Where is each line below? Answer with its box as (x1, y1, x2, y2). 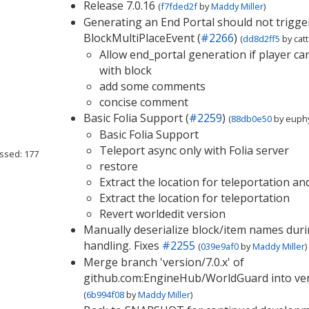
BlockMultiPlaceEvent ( (83, 30, 201, 46)
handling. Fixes (83, 238, 162, 253)
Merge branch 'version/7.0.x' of (83, 255, 244, 270)
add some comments (99, 79, 206, 94)
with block (99, 63, 152, 78)
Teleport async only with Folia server (99, 143, 289, 158)
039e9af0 (200, 240, 239, 252)
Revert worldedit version (99, 206, 226, 221)
